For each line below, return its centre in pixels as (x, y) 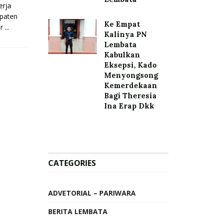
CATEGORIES (72, 163)
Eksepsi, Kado (130, 65)
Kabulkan (122, 55)
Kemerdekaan (130, 85)
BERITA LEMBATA (78, 211)
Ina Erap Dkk (129, 106)
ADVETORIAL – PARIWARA (92, 193)
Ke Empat (122, 24)
